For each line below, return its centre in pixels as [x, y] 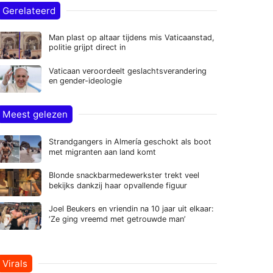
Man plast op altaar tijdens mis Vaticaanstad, [132, 37]
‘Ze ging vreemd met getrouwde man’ [117, 219]
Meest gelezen [35, 114]
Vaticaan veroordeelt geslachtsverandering [128, 71]
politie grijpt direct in [87, 47]
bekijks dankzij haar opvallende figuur [118, 186]
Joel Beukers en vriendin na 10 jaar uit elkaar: [131, 209]
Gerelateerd [29, 11]
